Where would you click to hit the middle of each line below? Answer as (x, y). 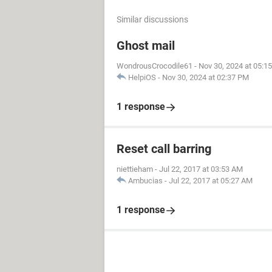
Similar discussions (152, 19)
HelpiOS (142, 77)
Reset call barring (164, 149)
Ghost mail (146, 46)
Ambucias (145, 181)
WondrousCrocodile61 (155, 66)
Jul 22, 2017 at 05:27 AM (211, 181)
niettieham (135, 169)
